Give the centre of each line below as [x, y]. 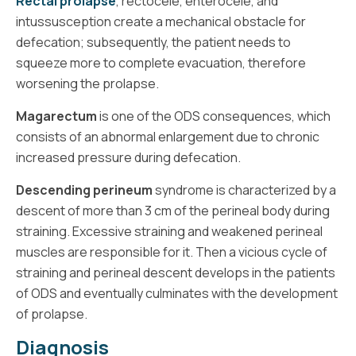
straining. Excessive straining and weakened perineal [169, 231]
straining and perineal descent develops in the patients [176, 272]
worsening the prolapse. [87, 83]
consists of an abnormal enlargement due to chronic [168, 136]
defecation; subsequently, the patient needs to [153, 42]
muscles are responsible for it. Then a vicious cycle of [172, 252]
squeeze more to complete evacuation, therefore [161, 62]
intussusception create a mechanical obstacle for [161, 21]
